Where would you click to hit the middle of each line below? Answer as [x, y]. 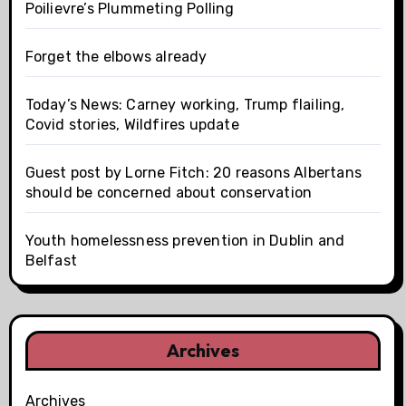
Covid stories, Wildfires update [132, 125]
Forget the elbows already [116, 57]
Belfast [51, 261]
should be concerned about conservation [169, 193]
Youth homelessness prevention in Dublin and [185, 241]
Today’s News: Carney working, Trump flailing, [185, 105]
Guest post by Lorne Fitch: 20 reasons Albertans [193, 173]
